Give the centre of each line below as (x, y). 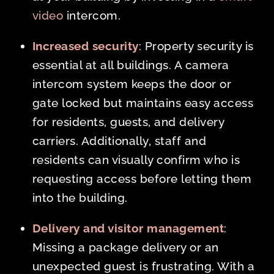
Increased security (85, 46)
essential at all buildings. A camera (131, 65)
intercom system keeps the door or (132, 84)
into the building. (80, 198)
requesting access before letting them (142, 179)
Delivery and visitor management (128, 228)
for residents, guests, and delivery (128, 122)
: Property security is (196, 46)
